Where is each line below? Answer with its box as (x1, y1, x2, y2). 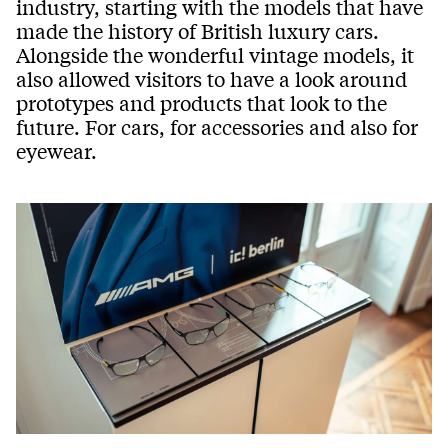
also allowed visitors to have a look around (16, 64, 407, 92)
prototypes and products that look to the (16, 88, 387, 116)
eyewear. (16, 136, 97, 164)
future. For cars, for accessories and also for (16, 112, 418, 140)
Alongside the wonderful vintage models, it (16, 40, 414, 68)
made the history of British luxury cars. (16, 16, 379, 44)
